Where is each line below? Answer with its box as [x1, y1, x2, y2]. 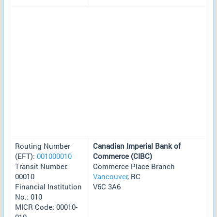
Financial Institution [15, 181, 82, 191]
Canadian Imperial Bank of [93, 140, 181, 151]
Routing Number [15, 140, 70, 151]
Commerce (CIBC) [93, 151, 152, 161]
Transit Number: [15, 161, 68, 171]
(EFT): [15, 151, 37, 161]
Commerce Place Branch [93, 161, 175, 171]
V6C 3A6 [93, 181, 121, 191]
